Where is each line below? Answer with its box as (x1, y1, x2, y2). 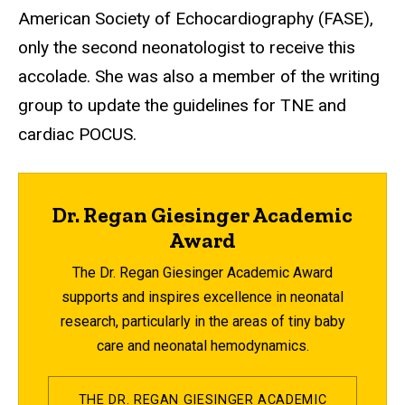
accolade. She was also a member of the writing (18, 66, 380, 88)
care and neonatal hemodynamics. (96, 337, 309, 355)
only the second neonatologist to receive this (18, 37, 355, 59)
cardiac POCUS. (18, 124, 137, 146)
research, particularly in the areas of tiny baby (60, 313, 345, 331)
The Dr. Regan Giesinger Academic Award (72, 264, 333, 282)
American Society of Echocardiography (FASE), (18, 8, 373, 30)
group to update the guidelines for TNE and (18, 95, 346, 117)
